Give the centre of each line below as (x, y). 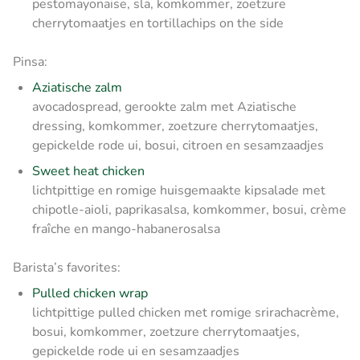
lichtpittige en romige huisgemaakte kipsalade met (179, 190)
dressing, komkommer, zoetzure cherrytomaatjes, (175, 126)
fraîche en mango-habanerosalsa (126, 229)
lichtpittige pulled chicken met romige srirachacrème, (186, 312)
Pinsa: (30, 61)
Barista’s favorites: (67, 267)
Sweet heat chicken (88, 171)
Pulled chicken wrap (90, 293)
